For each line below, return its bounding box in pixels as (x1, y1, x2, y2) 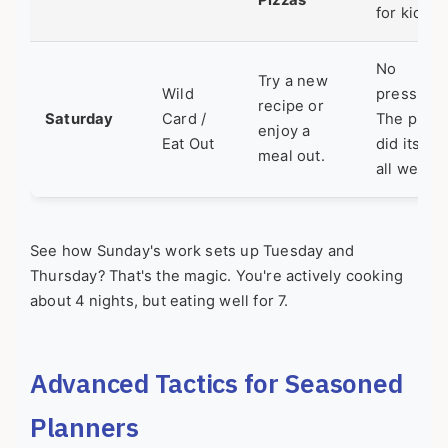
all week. (376, 160, 440, 179)
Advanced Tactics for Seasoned (30, 366, 403, 401)
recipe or (258, 97, 324, 116)
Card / (162, 110, 207, 129)
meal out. (258, 147, 325, 166)
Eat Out (162, 135, 215, 154)
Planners (30, 410, 139, 445)
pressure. (376, 85, 446, 104)
